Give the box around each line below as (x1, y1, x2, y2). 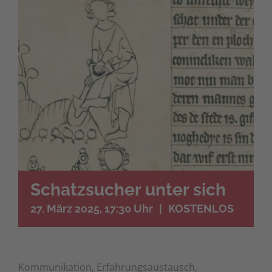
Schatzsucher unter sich (30, 179, 226, 200)
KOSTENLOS (168, 202, 234, 215)
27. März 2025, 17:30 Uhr (30, 202, 153, 215)
